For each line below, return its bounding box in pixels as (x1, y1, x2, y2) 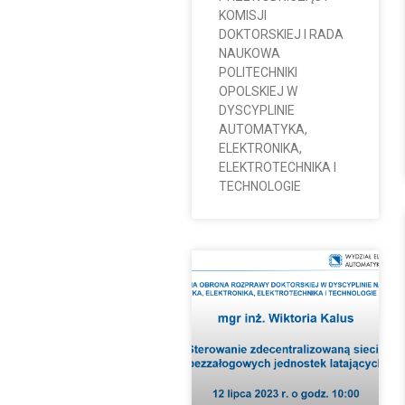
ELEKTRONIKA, (218, 140, 302, 155)
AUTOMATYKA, (218, 121, 307, 137)
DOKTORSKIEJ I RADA (218, 26, 344, 42)
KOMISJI (218, 7, 267, 23)
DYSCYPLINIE (218, 102, 295, 118)
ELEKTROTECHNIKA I (218, 159, 336, 174)
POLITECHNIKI (218, 64, 297, 80)
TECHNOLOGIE (218, 178, 301, 193)
